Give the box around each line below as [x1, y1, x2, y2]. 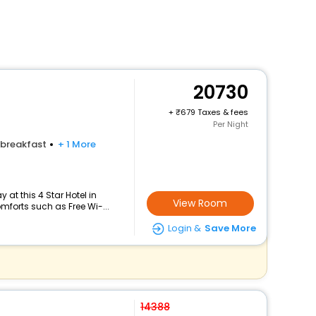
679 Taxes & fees [180, 107, 248, 118]
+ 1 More [57, 138, 96, 151]
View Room [173, 196, 228, 210]
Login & [167, 221, 201, 235]
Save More [204, 221, 256, 235]
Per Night [212, 119, 248, 130]
